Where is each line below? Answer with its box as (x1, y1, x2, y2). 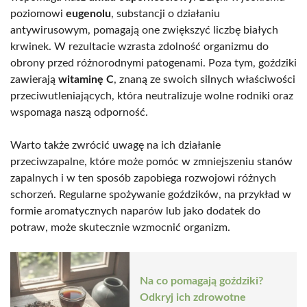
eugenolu (66, 8, 111, 19)
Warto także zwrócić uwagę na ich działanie (10, 139, 221, 151)
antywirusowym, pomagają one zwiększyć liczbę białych (10, 24, 278, 36)
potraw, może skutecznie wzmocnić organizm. (10, 221, 230, 233)
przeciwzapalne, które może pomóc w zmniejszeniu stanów (10, 156, 293, 167)
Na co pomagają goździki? (140, 275, 263, 287)
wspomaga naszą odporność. (10, 106, 148, 118)
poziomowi (10, 8, 66, 19)
